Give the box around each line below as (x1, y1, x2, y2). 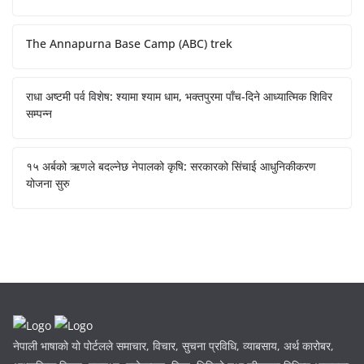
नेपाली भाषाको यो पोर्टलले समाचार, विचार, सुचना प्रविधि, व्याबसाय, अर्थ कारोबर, (13, 338, 334, 353)
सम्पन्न (26, 105, 52, 121)
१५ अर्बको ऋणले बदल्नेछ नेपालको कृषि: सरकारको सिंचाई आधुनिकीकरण (26, 158, 316, 174)
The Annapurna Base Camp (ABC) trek (26, 35, 232, 51)
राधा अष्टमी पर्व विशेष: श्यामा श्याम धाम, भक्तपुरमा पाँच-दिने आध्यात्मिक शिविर (26, 88, 332, 104)
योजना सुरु (26, 175, 70, 191)
